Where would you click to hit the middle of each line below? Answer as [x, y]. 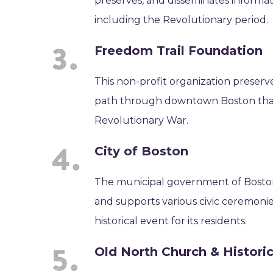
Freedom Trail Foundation [179, 51]
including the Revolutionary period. [182, 20]
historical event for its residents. [171, 221]
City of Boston [142, 151]
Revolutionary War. [142, 120]
